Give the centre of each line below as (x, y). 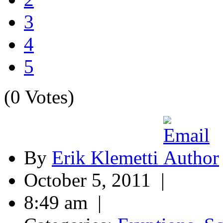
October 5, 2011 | (97, 180)
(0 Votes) (39, 97)
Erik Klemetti (105, 157)
